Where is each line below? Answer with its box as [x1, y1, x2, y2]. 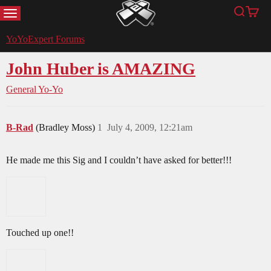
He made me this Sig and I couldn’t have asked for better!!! [6, 155, 232, 166]
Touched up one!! [6, 227, 74, 238]
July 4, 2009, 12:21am [107, 122, 192, 133]
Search [238, 12, 264, 22]
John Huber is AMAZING [6, 59, 195, 79]
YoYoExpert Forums [6, 34, 85, 45]
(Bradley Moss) [36, 122, 97, 133]
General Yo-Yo [6, 84, 63, 95]
